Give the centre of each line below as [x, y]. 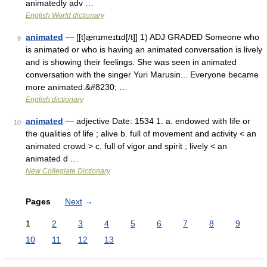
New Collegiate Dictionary [68, 171]
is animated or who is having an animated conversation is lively [144, 49]
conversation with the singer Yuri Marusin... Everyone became [142, 74]
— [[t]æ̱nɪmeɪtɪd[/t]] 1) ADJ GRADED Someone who [161, 37]
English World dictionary [65, 15]
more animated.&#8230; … [77, 87]
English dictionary [55, 100]
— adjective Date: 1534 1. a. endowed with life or [157, 121]
